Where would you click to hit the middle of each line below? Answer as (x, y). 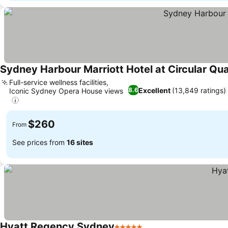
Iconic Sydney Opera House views (66, 91)
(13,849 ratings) (199, 90)
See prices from (39, 142)
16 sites (80, 142)
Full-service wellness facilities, (59, 82)
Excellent (155, 90)
